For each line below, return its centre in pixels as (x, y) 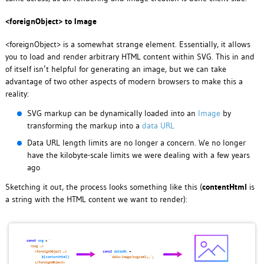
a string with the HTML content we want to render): (96, 199)
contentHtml (224, 187)
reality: (17, 94)
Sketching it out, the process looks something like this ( (103, 187)
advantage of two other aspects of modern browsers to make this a (124, 82)
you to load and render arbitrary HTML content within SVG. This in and (130, 57)
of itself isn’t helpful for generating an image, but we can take (115, 69)
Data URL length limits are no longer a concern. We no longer (136, 143)
